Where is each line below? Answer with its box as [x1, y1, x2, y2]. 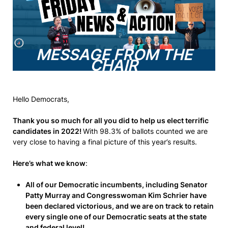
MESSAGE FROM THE [36, 45, 192, 64]
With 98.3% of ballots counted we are [83, 127, 208, 135]
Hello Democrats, [13, 95, 69, 103]
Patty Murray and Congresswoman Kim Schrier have [25, 191, 207, 199]
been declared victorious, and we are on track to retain [25, 202, 214, 210]
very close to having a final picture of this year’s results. [13, 137, 199, 146]
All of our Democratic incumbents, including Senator [25, 180, 208, 189]
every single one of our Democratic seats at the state [25, 212, 207, 221]
